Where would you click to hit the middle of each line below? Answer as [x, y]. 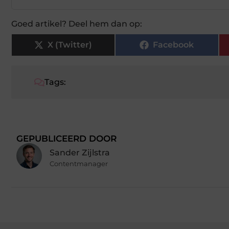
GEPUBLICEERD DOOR [66, 139]
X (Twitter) [70, 45]
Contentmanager [79, 163]
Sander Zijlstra [80, 152]
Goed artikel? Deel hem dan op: [77, 24]
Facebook [174, 45]
